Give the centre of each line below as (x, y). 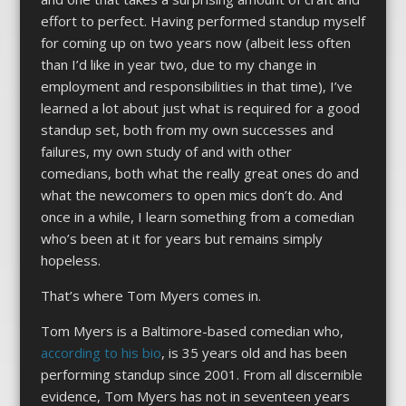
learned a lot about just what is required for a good (200, 107)
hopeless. (70, 260)
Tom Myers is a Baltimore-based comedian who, (192, 330)
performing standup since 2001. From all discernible (201, 374)
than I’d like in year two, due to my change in (178, 64)
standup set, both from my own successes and (187, 129)
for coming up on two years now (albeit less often (195, 42)
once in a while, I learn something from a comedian (197, 216)
